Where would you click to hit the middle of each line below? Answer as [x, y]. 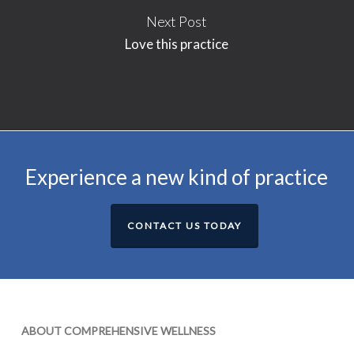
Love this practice [177, 44]
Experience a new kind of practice [177, 177]
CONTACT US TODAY [185, 226]
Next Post [177, 21]
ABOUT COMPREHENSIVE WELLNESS [118, 331]
